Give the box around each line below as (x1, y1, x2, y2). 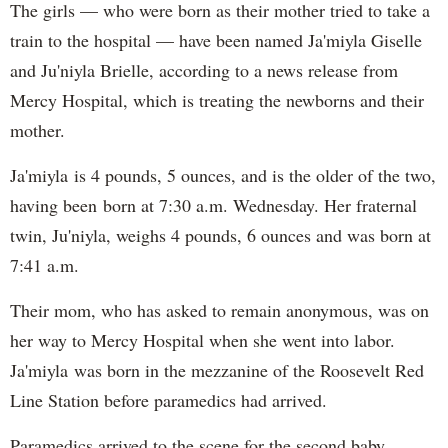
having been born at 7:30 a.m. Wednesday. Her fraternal (10, 192, 417, 217)
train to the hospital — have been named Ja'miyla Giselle (10, 27, 422, 52)
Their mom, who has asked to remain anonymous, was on (10, 297, 429, 322)
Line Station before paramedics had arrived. (10, 387, 327, 412)
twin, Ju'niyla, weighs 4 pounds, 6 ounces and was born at (10, 222, 431, 247)
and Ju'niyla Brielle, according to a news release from (10, 57, 398, 82)
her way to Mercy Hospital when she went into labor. (10, 327, 395, 352)
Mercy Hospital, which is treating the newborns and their (10, 87, 424, 112)
